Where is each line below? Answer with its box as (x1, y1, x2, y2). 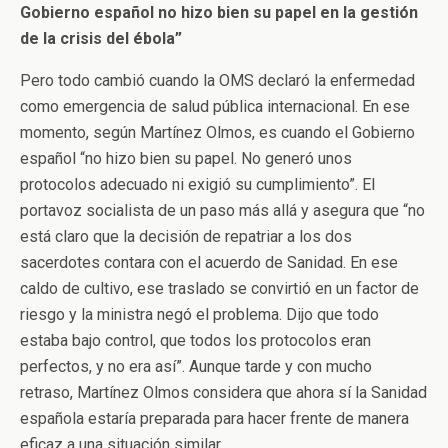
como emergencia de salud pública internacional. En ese (20, 96, 410, 116)
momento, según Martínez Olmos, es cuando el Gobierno (20, 122, 415, 142)
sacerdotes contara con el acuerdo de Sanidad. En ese (20, 252, 398, 272)
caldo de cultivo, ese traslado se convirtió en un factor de (20, 278, 419, 298)
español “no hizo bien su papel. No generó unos (20, 148, 352, 168)
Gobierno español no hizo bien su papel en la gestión (20, 2, 418, 22)
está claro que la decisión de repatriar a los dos (20, 226, 352, 246)
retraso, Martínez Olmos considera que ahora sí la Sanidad (20, 382, 427, 402)
